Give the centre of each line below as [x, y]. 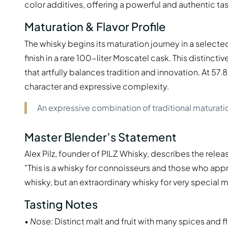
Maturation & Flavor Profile [95, 27]
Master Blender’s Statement [101, 137]
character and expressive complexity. [97, 86]
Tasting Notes [61, 204]
